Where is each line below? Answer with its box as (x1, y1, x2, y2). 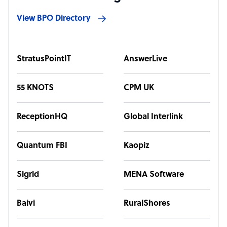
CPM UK (124, 84, 154, 93)
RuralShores (124, 199, 170, 208)
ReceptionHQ (17, 112, 67, 122)
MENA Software (124, 170, 184, 179)
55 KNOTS (17, 84, 54, 93)
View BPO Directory (17, 14, 91, 23)
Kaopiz (124, 141, 149, 150)
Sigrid (17, 170, 39, 179)
